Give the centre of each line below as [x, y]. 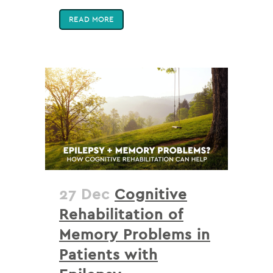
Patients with [108, 254]
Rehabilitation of [121, 214]
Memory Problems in [135, 234]
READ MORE [91, 19]
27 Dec [84, 194]
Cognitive [151, 194]
